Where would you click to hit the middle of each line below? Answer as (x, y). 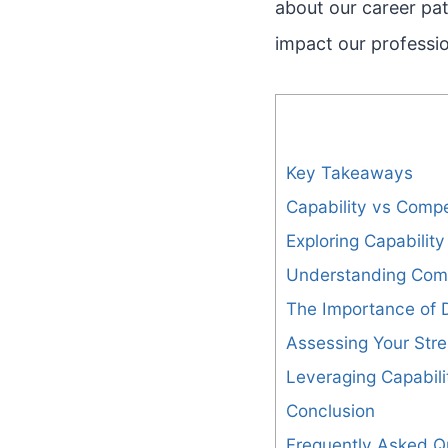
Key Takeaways (349, 173)
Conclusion (330, 411)
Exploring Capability (365, 241)
